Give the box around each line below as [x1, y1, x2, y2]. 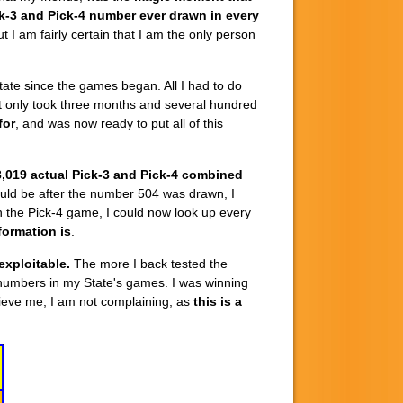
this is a [193, 293, 242, 309]
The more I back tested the [70, 255, 228, 271]
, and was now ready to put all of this [15, 115, 223, 130]
